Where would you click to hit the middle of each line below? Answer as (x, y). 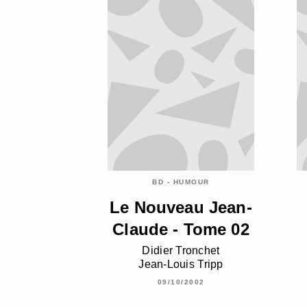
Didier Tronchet (181, 250)
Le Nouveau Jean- (181, 208)
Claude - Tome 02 (181, 230)
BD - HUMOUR (181, 182)
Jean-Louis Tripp (181, 264)
